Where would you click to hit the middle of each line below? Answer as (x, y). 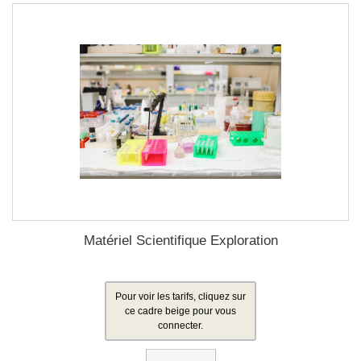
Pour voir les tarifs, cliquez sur (180, 297)
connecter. (180, 326)
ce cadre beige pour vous (180, 311)
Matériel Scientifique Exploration (180, 241)
